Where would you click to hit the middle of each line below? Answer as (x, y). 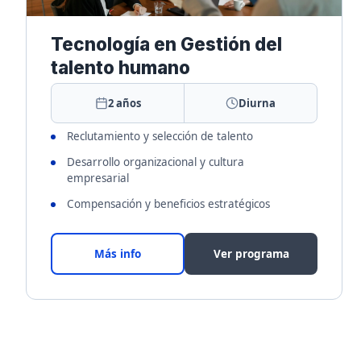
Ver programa (251, 254)
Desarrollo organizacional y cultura (156, 162)
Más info (117, 253)
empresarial (98, 178)
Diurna (257, 103)
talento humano (120, 67)
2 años (124, 103)
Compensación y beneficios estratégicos (168, 204)
